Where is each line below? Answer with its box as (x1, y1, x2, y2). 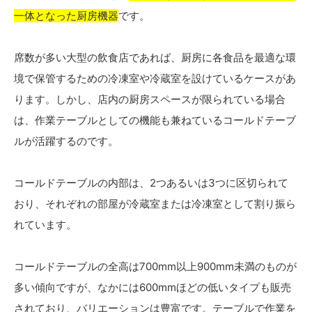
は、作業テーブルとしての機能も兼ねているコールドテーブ (14, 114, 296, 127)
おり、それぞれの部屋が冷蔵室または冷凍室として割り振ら (14, 197, 296, 211)
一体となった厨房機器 (14, 9, 118, 23)
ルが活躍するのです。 (14, 134, 118, 148)
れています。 (14, 218, 77, 232)
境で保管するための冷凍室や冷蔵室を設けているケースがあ (14, 72, 296, 86)
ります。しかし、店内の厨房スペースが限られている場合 (14, 93, 286, 107)
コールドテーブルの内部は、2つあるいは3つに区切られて (14, 176, 288, 190)
